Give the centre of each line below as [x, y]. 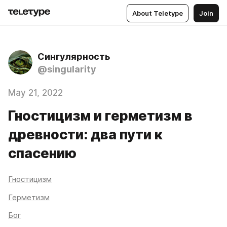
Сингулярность [74, 56]
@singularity [67, 69]
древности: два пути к [85, 135]
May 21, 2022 [35, 93]
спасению [42, 153]
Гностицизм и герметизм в [100, 116]
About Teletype [158, 13]
